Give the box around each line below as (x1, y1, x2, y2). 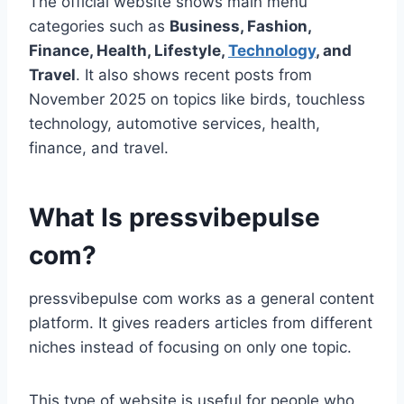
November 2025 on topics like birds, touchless (29, 90, 365, 109)
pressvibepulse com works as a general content (29, 289, 374, 308)
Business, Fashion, (170, 17, 311, 36)
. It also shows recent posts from (76, 66, 312, 85)
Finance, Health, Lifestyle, (29, 41, 228, 60)
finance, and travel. (29, 139, 169, 158)
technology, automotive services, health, (29, 115, 320, 133)
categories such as (29, 17, 170, 36)
